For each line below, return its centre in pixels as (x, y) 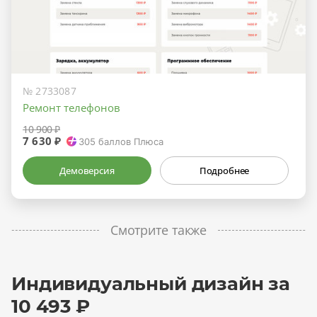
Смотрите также (158, 230)
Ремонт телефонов (71, 107)
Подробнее (224, 170)
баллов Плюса (130, 141)
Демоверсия (87, 170)
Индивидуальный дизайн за (151, 283)
